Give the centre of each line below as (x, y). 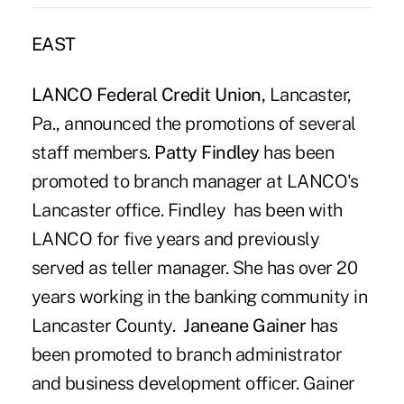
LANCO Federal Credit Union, (148, 94)
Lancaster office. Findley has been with (187, 210)
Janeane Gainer (245, 325)
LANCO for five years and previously (175, 239)
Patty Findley (207, 152)
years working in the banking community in (199, 296)
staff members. (93, 152)
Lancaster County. (107, 325)
